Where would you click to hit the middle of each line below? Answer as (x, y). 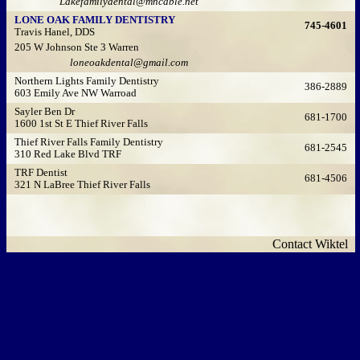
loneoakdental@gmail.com (129, 63)
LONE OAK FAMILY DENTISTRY (93, 20)
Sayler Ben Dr (43, 112)
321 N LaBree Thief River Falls (83, 185)
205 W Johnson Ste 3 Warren (75, 47)
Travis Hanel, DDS (55, 32)
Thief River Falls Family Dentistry (87, 142)
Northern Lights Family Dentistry (85, 81)
